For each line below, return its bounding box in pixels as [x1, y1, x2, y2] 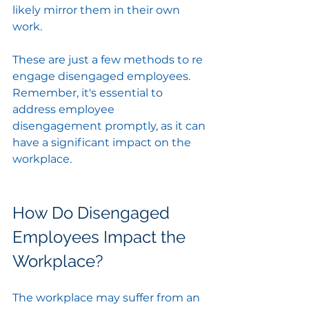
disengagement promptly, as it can [12, 119, 208, 133]
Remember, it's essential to [12, 86, 166, 100]
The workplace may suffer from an [12, 291, 203, 305]
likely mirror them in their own [12, 3, 183, 17]
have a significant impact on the [12, 136, 194, 150]
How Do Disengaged [12, 203, 174, 223]
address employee [12, 103, 117, 117]
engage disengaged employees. [12, 70, 193, 83]
